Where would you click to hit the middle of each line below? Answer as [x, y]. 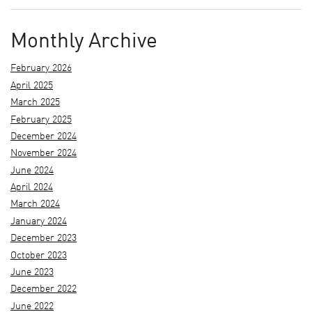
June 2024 [32, 171]
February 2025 [41, 120]
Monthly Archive [84, 41]
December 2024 [44, 136]
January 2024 [39, 221]
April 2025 [32, 86]
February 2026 [41, 69]
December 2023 [44, 239]
